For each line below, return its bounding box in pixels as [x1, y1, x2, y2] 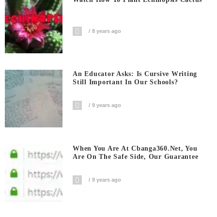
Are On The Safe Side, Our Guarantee [73, 153, 199, 160]
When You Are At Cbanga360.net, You [73, 144, 198, 152]
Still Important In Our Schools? [73, 78, 178, 86]
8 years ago [92, 28, 122, 34]
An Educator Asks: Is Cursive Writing [73, 70, 198, 78]
